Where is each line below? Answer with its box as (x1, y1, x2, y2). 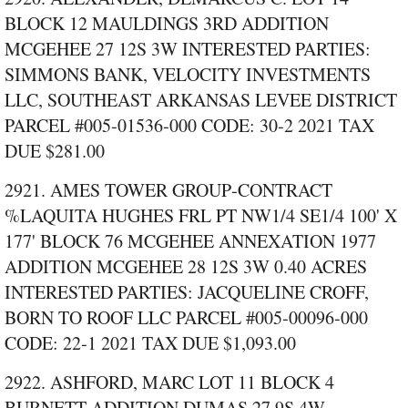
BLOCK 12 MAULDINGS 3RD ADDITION (5, 11, 329, 36)
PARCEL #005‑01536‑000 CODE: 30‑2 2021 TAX (5, 113, 374, 138)
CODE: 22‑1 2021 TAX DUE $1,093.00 (5, 331, 296, 356)
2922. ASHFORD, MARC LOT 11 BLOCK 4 (5, 370, 334, 395)
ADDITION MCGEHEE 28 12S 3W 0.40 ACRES (5, 254, 367, 280)
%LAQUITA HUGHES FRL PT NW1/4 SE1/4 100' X (5, 203, 397, 229)
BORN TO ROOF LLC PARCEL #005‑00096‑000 (5, 305, 368, 331)
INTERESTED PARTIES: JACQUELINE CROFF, (5, 280, 369, 305)
